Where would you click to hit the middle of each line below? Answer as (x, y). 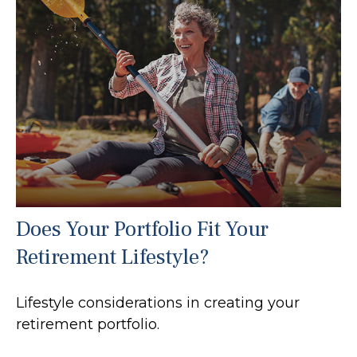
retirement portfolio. (88, 324)
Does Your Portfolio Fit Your (142, 229)
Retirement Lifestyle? (113, 257)
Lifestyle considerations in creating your (158, 302)
